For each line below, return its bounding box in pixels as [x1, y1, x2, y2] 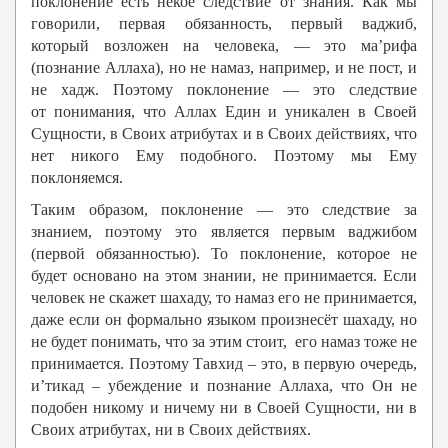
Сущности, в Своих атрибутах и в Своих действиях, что [31, 125, 417, 143]
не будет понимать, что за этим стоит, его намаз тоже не [31, 333, 417, 351]
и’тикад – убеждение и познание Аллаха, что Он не [31, 377, 417, 395]
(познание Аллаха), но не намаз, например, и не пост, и [31, 59, 417, 77]
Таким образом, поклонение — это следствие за [31, 201, 417, 219]
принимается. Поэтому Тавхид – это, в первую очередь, [31, 355, 417, 373]
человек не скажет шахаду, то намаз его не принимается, [31, 289, 417, 307]
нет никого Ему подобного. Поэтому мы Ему [31, 147, 417, 165]
